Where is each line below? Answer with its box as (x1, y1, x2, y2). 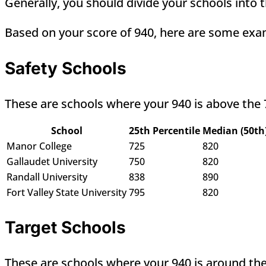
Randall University (7, 170, 87, 184)
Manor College (7, 140, 72, 153)
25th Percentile (129, 124, 200, 138)
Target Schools (5, 217, 126, 238)
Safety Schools (5, 58, 126, 79)
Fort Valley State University (7, 186, 126, 199)
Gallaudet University (7, 155, 97, 169)
